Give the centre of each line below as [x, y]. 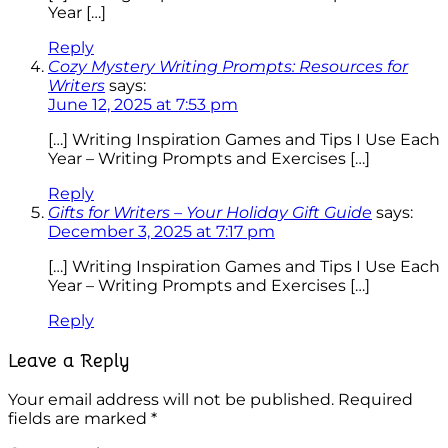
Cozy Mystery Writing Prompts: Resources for [228, 66]
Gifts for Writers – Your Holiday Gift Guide [210, 212]
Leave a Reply [69, 360]
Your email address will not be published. [171, 400]
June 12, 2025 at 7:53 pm [143, 104]
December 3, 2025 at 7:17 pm [161, 231]
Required [375, 400]
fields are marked [79, 419]
